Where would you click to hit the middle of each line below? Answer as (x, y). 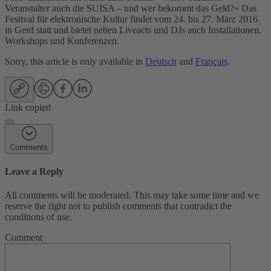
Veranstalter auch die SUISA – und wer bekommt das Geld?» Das (131, 8)
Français (211, 61)
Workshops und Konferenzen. (62, 41)
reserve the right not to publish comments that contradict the (118, 206)
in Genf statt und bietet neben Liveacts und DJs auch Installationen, (133, 30)
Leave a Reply (34, 172)
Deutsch (161, 61)
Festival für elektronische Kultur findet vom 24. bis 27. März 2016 (131, 19)
